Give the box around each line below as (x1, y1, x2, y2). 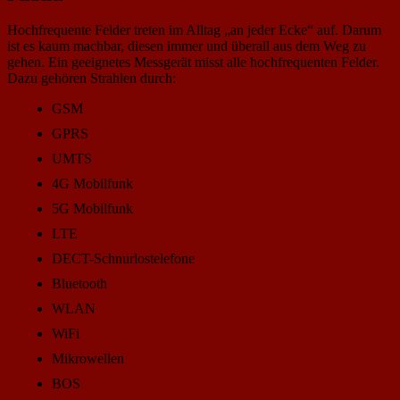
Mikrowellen (52, 350, 124, 366)
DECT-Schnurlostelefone (52, 250, 195, 266)
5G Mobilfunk (52, 200, 133, 216)
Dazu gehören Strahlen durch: (7, 70, 176, 86)
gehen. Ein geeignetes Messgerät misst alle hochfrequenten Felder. (7, 54, 379, 70)
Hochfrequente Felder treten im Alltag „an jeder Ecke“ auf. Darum (7, 21, 381, 37)
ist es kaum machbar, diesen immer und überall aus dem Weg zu (7, 37, 366, 54)
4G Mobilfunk (52, 175, 133, 191)
